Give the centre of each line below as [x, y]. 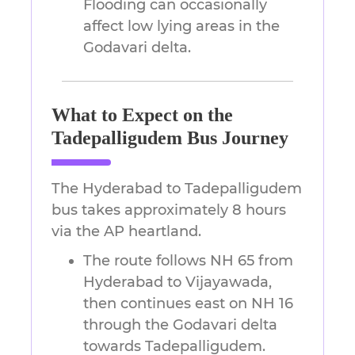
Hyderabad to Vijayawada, [177, 282]
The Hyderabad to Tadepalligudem [177, 189]
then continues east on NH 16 [188, 304]
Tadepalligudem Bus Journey [170, 138]
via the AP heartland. [126, 232]
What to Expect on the [142, 115]
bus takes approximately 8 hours [169, 210]
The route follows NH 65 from [188, 261]
